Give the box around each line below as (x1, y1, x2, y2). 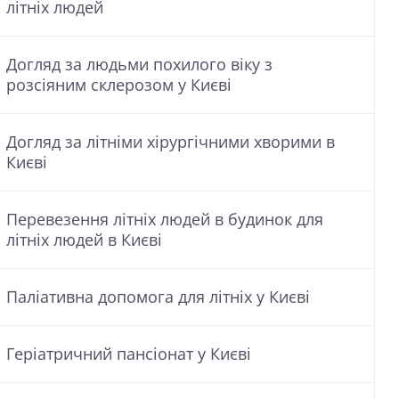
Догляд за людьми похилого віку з (6, 53, 273, 75)
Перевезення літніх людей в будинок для (6, 208, 323, 230)
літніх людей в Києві (6, 229, 162, 250)
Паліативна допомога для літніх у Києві (6, 286, 310, 307)
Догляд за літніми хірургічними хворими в (6, 131, 335, 152)
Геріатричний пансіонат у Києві (6, 343, 251, 364)
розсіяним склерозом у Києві (6, 74, 232, 95)
